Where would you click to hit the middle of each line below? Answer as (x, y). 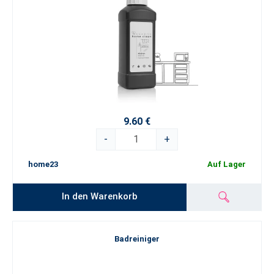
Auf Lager (227, 165)
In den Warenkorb (100, 196)
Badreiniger (137, 239)
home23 (43, 165)
